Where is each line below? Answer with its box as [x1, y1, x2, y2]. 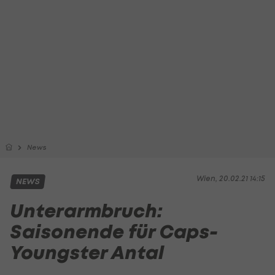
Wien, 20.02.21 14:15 [196, 174, 265, 183]
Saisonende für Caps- [10, 219, 218, 244]
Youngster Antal [10, 240, 164, 265]
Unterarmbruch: [10, 198, 163, 223]
